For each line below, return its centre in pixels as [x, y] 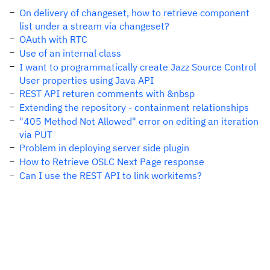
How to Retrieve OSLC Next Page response [112, 162]
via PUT [36, 134]
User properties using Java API [86, 80]
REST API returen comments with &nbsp [107, 93]
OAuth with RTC [53, 39]
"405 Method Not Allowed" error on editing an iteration [139, 121]
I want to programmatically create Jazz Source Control [138, 67]
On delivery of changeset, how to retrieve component [134, 13]
